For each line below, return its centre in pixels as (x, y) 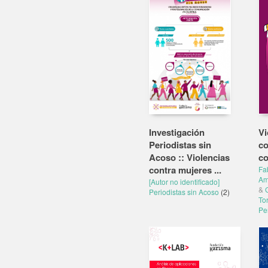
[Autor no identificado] (184, 182)
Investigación (177, 132)
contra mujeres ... (185, 170)
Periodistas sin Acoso (185, 192)
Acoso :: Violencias (189, 157)
